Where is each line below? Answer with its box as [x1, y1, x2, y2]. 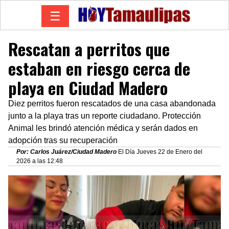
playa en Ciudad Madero [8, 75, 168, 100]
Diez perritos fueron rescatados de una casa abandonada [8, 99, 216, 108]
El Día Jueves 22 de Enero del [117, 148, 202, 155]
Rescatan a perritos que [8, 36, 170, 61]
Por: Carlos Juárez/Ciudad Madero [16, 148, 117, 155]
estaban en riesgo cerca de [8, 56, 190, 80]
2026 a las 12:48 [16, 157, 63, 165]
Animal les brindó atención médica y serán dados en [8, 123, 198, 132]
